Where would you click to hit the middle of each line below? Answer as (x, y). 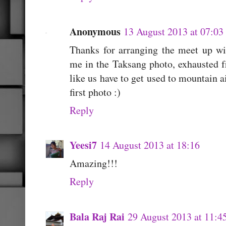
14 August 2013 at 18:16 (150, 145)
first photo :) (95, 92)
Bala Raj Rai (97, 216)
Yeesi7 (83, 145)
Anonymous (95, 31)
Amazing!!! (94, 163)
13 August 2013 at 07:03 (174, 31)
